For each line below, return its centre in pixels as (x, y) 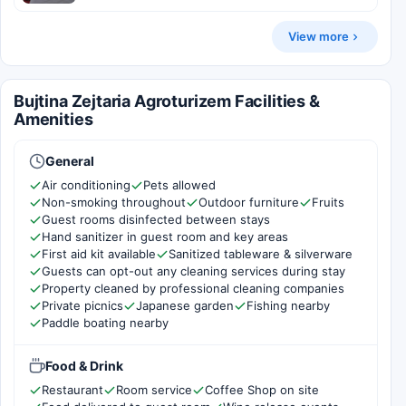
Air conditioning (86, 185)
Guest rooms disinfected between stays (156, 219)
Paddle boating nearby (105, 323)
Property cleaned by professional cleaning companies (193, 288)
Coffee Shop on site (262, 390)
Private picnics (82, 305)
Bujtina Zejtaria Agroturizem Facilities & (167, 101)
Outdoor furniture (249, 202)
